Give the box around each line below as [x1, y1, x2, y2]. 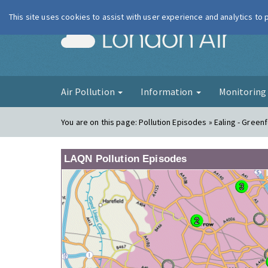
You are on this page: [61, 117, 139, 127]
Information [140, 86, 195, 98]
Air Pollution [61, 86, 117, 98]
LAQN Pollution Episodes [64, 153, 187, 165]
